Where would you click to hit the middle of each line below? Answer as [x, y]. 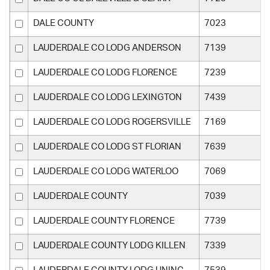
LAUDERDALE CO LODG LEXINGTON [108, 97]
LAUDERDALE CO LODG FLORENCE [105, 72]
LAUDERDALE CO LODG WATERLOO [106, 171]
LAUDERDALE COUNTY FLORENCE [104, 221]
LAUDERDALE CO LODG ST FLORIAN [107, 146]
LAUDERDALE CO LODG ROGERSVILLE [112, 122]
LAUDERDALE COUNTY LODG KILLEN [109, 245]
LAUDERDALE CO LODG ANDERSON [107, 48]
